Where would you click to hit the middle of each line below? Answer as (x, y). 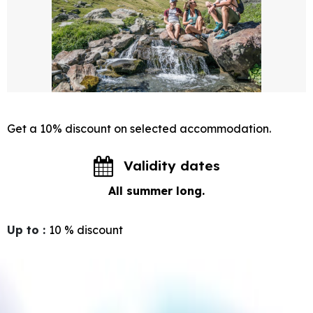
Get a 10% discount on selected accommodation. (139, 128)
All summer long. (156, 190)
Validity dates (172, 165)
